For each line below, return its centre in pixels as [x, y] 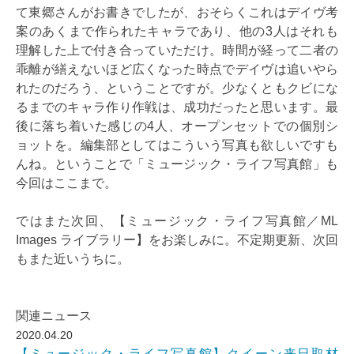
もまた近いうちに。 [73, 258]
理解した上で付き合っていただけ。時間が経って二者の [177, 50]
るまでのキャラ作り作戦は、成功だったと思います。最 [177, 107]
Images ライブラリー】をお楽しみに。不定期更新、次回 [177, 239]
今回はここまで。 [66, 183]
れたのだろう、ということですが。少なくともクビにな [177, 88]
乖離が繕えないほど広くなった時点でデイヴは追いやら [177, 69]
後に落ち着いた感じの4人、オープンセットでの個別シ [177, 126]
